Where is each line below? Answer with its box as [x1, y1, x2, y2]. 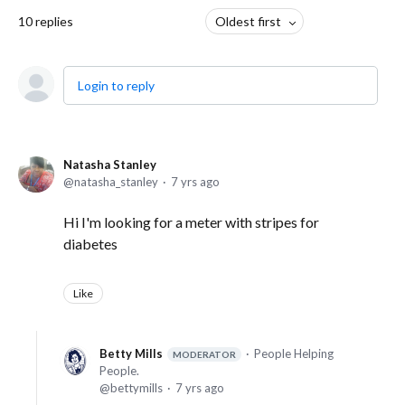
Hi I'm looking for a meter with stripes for [63, 213, 319, 231]
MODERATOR [173, 349, 236, 361]
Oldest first [214, 14, 281, 30]
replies [35, 14, 73, 30]
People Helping [254, 346, 334, 362]
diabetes [63, 235, 120, 253]
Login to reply [78, 78, 155, 94]
